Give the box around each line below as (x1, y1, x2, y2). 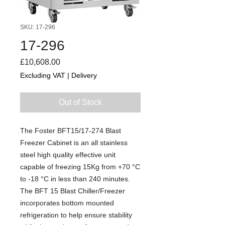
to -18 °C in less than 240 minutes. (20, 174, 130, 183)
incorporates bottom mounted (20, 198, 114, 207)
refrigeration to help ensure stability (20, 210, 132, 219)
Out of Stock (59, 97, 102, 106)
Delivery (71, 71, 97, 79)
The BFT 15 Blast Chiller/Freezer (20, 186, 125, 195)
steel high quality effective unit (20, 150, 116, 159)
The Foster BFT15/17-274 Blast (20, 126, 121, 135)
